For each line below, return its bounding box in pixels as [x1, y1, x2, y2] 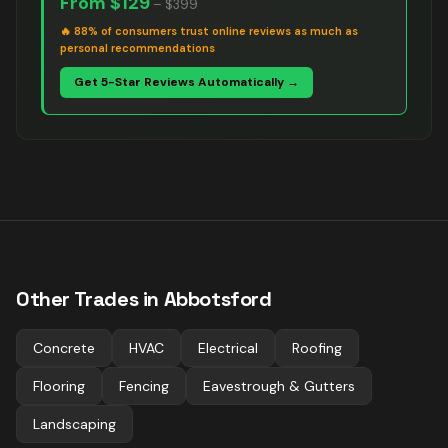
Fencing [119, 377, 169, 395]
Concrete [33, 339, 95, 357]
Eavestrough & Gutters [203, 377, 355, 395]
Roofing [292, 339, 342, 357]
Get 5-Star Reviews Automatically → [74, 74, 299, 90]
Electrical [198, 339, 258, 357]
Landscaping [33, 415, 116, 433]
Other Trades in [16, 286, 164, 312]
